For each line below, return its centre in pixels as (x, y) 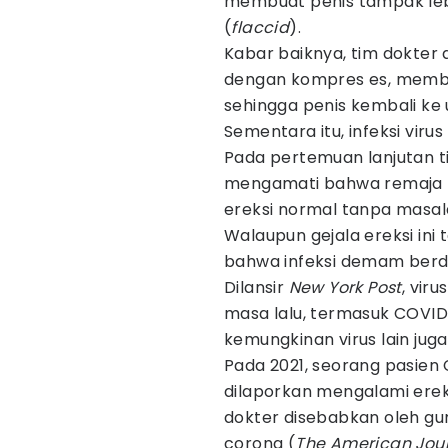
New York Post (345, 287)
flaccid (260, 27)
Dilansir (256, 287)
